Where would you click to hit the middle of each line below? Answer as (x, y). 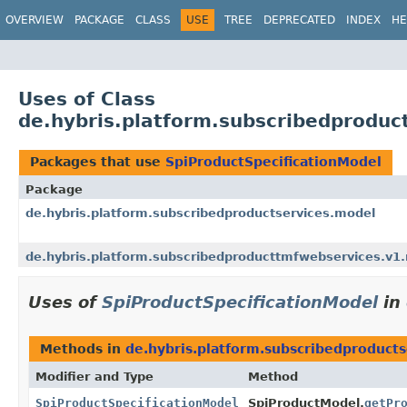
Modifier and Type (94, 376)
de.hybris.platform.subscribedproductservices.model (200, 213)
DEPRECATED (299, 20)
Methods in (83, 348)
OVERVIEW (35, 20)
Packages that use (98, 161)
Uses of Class (87, 99)
